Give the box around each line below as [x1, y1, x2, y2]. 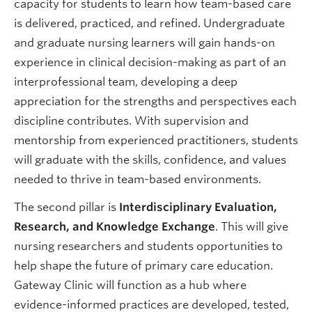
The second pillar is [14, 200, 119, 214]
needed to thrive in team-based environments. [14, 172, 261, 186]
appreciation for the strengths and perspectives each [14, 94, 297, 108]
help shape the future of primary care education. [14, 258, 273, 272]
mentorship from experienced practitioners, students [14, 133, 298, 147]
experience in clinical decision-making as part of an [14, 55, 286, 69]
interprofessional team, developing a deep [14, 75, 237, 88]
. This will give [215, 219, 288, 233]
